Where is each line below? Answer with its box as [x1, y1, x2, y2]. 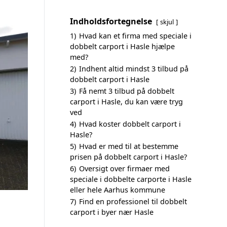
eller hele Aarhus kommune [70, 185, 165, 195]
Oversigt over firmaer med [79, 164, 170, 173]
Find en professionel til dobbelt [79, 197, 187, 206]
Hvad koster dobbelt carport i [79, 119, 181, 129]
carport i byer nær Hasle [70, 207, 154, 217]
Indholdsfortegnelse [70, 16, 152, 27]
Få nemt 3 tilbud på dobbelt [79, 86, 174, 96]
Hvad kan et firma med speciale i [79, 31, 192, 41]
